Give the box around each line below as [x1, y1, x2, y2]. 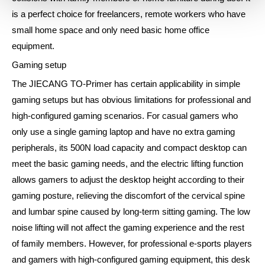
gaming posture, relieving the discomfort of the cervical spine [12, 191, 245, 201]
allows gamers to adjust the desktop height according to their [12, 175, 244, 185]
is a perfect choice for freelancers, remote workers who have [12, 9, 245, 20]
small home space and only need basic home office [12, 25, 209, 35]
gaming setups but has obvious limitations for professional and [12, 95, 251, 105]
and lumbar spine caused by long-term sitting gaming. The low [12, 207, 250, 217]
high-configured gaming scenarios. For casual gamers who [12, 111, 238, 121]
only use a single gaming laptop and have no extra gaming [12, 127, 235, 137]
